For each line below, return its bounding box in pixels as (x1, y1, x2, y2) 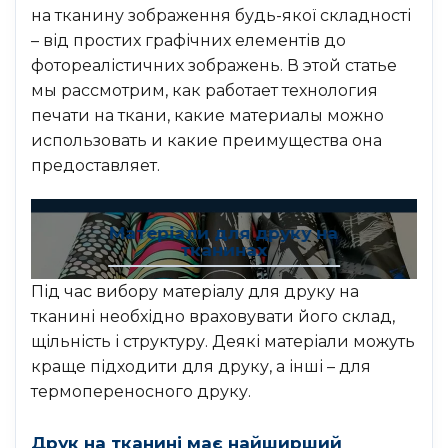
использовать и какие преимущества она (31, 131, 382, 151)
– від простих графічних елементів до (31, 31, 346, 51)
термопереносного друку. (31, 382, 251, 402)
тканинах (180, 239, 268, 260)
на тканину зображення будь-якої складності (31, 6, 411, 26)
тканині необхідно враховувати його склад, (31, 307, 395, 327)
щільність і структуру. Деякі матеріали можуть (31, 332, 415, 352)
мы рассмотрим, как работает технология (31, 81, 378, 101)
